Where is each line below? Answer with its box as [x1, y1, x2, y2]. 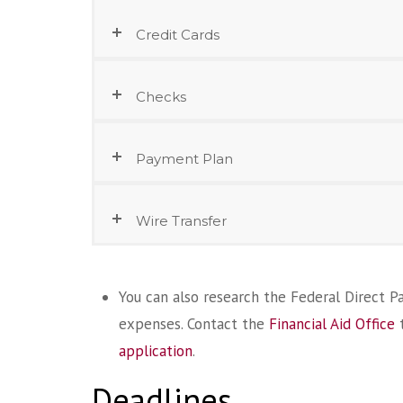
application [119, 340, 193, 361]
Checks [136, 87, 186, 105]
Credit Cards [136, 25, 219, 43]
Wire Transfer [136, 211, 227, 229]
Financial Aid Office [269, 313, 395, 334]
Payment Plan [136, 149, 233, 167]
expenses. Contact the [119, 313, 269, 334]
